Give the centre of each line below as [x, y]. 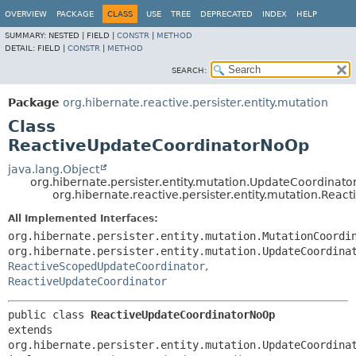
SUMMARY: [27, 35]
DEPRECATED [226, 14]
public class [49, 315]
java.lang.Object [54, 169]
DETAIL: [21, 48]
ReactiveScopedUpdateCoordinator [106, 266]
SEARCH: [189, 70]
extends [30, 330]
